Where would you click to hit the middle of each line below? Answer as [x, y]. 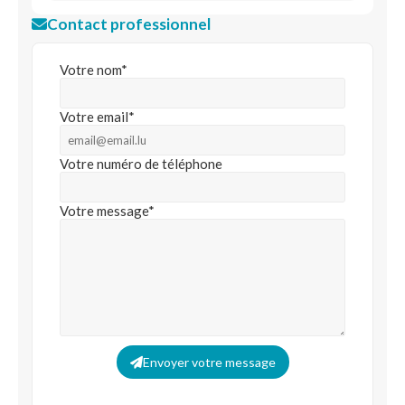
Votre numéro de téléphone [141, 164]
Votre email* [97, 117]
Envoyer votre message [209, 362]
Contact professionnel [129, 24]
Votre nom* [94, 70]
